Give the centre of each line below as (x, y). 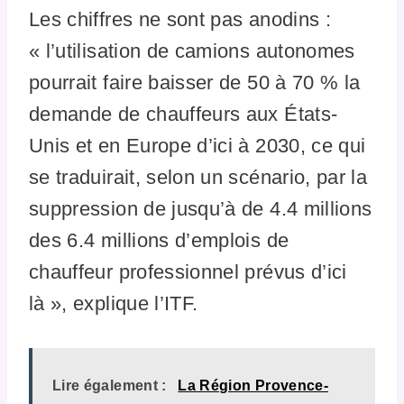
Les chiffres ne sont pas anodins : (180, 19)
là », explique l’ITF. (114, 303)
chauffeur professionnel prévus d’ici (188, 271)
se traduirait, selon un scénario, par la (198, 177)
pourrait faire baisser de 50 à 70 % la (195, 82)
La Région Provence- (253, 385)
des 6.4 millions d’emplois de (159, 240)
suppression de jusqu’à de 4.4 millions (201, 208)
